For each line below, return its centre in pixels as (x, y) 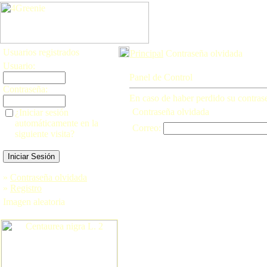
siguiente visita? (45, 134)
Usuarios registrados (41, 52)
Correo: (148, 128)
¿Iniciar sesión (42, 112)
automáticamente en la (57, 123)
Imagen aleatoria (34, 202)
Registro (26, 188)
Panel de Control (161, 77)
